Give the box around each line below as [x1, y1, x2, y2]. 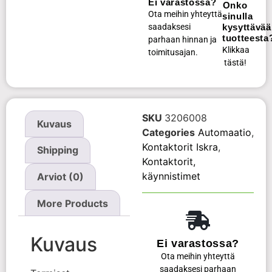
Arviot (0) [37, 170, 84, 183]
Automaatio [198, 126, 251, 138]
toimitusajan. [148, 47, 198, 58]
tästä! [223, 58, 246, 69]
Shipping [37, 144, 79, 157]
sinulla [222, 11, 253, 22]
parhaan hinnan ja [148, 35, 217, 46]
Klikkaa [222, 45, 250, 56]
